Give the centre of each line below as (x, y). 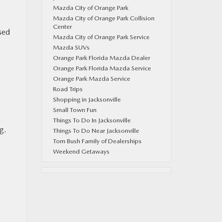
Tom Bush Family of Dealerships (97, 141)
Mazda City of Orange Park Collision (104, 18)
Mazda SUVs (71, 47)
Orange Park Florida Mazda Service (102, 68)
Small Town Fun (75, 110)
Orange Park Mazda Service (91, 79)
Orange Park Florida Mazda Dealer (101, 58)
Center (62, 27)
